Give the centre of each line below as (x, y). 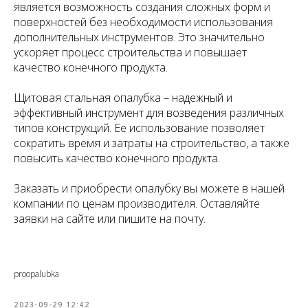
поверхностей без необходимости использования (143, 22)
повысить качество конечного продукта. (117, 158)
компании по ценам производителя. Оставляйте (137, 203)
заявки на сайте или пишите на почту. (110, 218)
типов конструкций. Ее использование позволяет (139, 128)
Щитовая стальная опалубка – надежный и (123, 97)
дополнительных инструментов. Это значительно (139, 37)
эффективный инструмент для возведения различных (149, 112)
